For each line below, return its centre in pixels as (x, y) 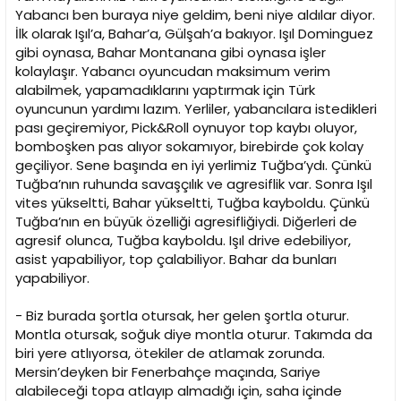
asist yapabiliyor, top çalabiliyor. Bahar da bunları (176, 260)
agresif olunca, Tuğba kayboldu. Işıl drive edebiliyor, (183, 241)
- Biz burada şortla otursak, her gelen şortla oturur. (182, 316)
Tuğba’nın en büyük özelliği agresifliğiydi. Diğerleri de (186, 222)
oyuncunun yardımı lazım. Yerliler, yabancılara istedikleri (196, 109)
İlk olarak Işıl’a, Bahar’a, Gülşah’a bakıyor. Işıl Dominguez (194, 34)
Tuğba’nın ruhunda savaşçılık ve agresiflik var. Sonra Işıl (194, 184)
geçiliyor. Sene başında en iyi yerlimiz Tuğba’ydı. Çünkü (193, 166)
